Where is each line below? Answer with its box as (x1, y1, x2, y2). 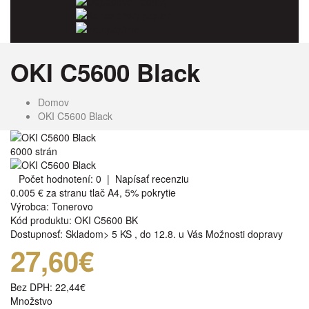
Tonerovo (52, 199, 93, 213)
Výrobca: (10, 199, 52, 213)
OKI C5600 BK (74, 212, 138, 227)
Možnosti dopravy (206, 226, 283, 241)
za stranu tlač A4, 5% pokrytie (43, 185, 176, 199)
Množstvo (10, 293, 52, 308)
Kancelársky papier (87, 8, 170, 22)
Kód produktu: (10, 212, 74, 227)
